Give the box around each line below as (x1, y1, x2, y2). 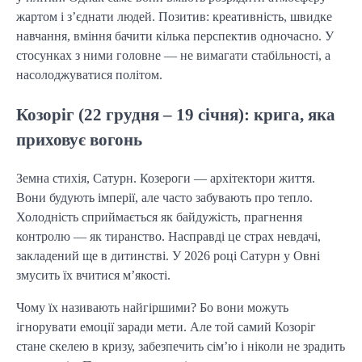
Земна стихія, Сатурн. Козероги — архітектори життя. (16, 170, 315, 185)
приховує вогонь (16, 129, 142, 149)
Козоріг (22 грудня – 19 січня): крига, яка (16, 104, 335, 124)
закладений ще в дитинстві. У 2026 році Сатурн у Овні (16, 248, 320, 263)
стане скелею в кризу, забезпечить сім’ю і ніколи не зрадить (16, 339, 345, 353)
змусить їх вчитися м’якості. (16, 267, 170, 282)
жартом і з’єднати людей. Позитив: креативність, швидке (16, 10, 332, 24)
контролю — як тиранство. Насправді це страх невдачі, (16, 229, 321, 243)
